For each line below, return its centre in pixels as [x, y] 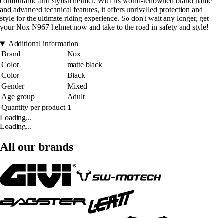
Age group [18, 97]
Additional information [43, 44]
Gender [13, 86]
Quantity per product [33, 108]
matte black [85, 65]
